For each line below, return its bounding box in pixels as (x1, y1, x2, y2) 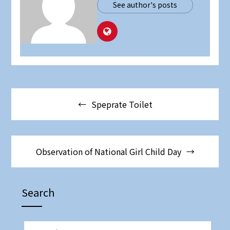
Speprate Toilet (91, 98, 152, 110)
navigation (11, 101, 72, 119)
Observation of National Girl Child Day (35, 145, 181, 158)
